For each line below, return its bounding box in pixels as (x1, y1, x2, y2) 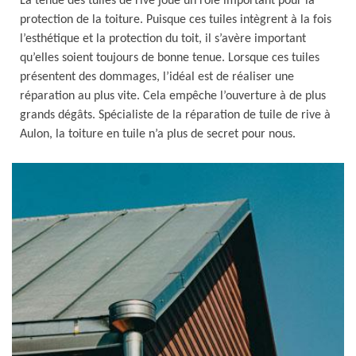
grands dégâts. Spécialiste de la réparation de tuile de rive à (20, 109, 331, 122)
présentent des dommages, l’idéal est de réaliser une (20, 71, 294, 83)
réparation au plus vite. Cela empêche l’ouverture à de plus (20, 90, 326, 103)
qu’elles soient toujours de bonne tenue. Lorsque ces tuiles (20, 52, 319, 64)
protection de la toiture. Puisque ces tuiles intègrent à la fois (20, 14, 331, 26)
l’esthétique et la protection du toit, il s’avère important (20, 33, 306, 45)
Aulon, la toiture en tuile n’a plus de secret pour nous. (20, 128, 296, 141)
